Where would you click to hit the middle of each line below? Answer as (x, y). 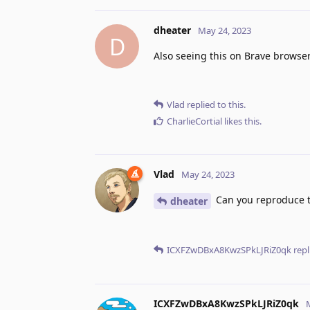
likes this (241, 121)
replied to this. (215, 105)
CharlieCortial (194, 121)
